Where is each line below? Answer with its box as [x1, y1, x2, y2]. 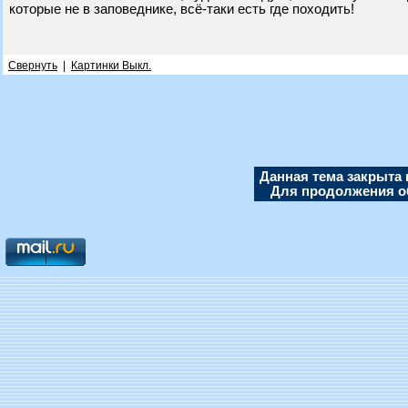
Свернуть [8, 59, 57, 72]
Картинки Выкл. [71, 59, 151, 72]
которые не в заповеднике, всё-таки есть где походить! [9, 2, 354, 16]
